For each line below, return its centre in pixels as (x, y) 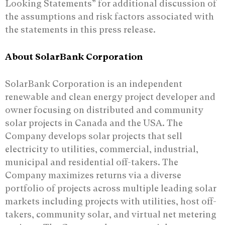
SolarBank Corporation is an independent (94, 83)
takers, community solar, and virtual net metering (111, 214)
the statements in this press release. (80, 29)
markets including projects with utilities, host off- (111, 201)
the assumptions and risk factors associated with (109, 16)
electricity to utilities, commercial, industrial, (102, 149)
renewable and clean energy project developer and (110, 96)
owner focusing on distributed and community (104, 109)
